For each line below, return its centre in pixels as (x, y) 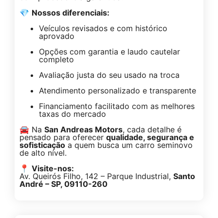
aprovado (57, 36)
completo (56, 59)
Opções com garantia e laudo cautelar (109, 51)
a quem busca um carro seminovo (129, 145)
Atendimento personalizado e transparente (118, 90)
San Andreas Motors (83, 129)
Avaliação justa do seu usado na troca (109, 75)
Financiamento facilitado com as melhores (117, 106)
